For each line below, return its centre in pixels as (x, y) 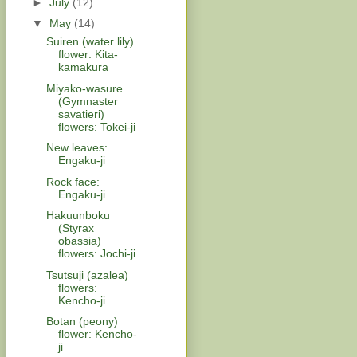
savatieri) (81, 114)
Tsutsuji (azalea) (87, 275)
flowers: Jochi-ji (96, 254)
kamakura (83, 67)
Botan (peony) (82, 322)
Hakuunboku (78, 216)
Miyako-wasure (84, 88)
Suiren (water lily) (90, 42)
